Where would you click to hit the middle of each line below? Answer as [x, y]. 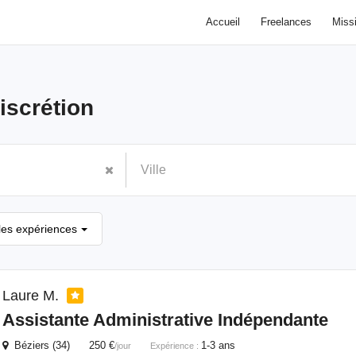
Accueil [222, 22]
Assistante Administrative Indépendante [165, 320]
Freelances [286, 22]
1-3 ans [218, 345]
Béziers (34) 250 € [61, 345]
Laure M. [32, 296]
